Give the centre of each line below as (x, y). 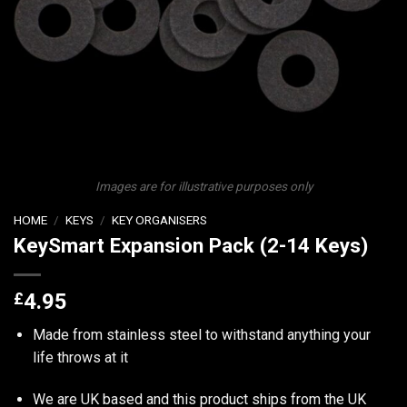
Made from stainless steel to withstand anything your (201, 335)
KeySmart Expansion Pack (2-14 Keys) (191, 246)
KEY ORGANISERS (160, 219)
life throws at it (80, 358)
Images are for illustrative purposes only (203, 186)
